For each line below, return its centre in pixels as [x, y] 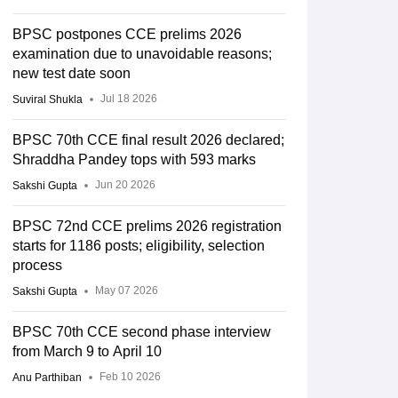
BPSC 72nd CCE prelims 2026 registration [147, 226]
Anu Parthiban [47, 378]
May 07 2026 [127, 291]
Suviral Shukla [48, 99]
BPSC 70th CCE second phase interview [142, 332]
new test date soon [72, 73]
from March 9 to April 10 [87, 351]
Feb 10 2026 [130, 377]
